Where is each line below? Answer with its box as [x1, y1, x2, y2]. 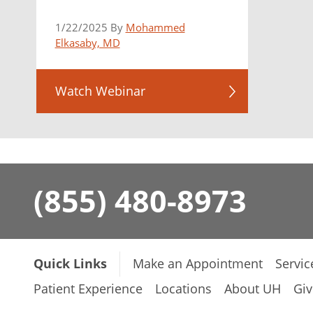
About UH [224, 280, 281, 298]
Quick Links [34, 255, 107, 272]
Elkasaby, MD [54, 35, 120, 50]
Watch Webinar [54, 82, 145, 99]
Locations [155, 280, 212, 298]
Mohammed [125, 20, 185, 34]
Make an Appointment [133, 255, 263, 272]
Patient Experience [34, 280, 143, 298]
